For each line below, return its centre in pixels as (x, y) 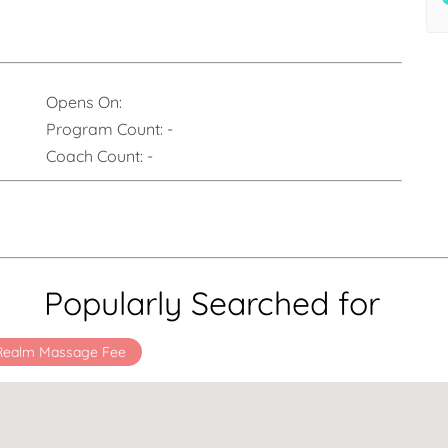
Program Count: (106, 129)
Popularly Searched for (212, 303)
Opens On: (84, 102)
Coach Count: (96, 156)
